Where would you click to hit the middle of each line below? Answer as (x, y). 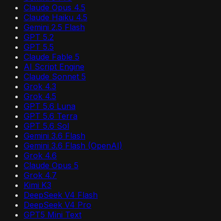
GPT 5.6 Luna (50, 106)
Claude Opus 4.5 (55, 8)
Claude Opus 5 (51, 166)
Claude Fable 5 (52, 57)
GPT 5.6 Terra (51, 116)
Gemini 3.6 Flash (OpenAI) (73, 146)
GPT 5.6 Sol (46, 126)
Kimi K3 (37, 185)
